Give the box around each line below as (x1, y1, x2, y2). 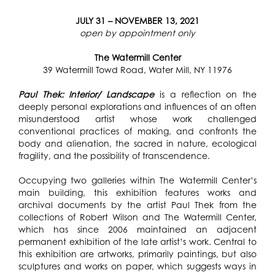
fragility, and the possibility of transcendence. (18, 150, 210, 161)
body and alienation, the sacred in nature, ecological (18, 137, 257, 149)
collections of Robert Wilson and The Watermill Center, (18, 211, 257, 222)
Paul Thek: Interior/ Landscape (18, 88, 160, 99)
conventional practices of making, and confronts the (18, 125, 257, 136)
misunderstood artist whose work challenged (18, 113, 257, 124)
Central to (214, 236, 257, 247)
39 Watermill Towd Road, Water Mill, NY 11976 (43, 64, 232, 75)
